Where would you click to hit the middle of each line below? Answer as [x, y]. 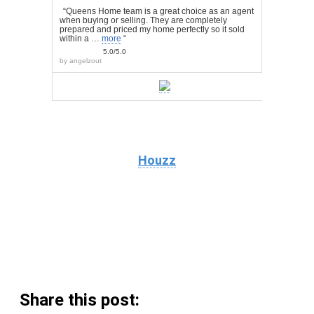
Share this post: [80, 300]
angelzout [86, 61]
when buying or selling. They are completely [143, 20]
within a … [81, 39]
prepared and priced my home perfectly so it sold [152, 29]
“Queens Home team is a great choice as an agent [158, 11]
